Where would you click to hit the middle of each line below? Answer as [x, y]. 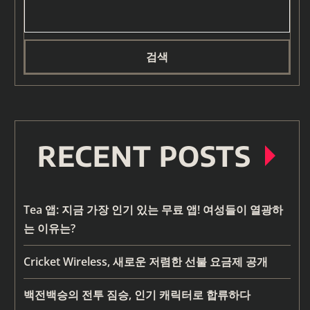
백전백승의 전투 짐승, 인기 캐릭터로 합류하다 [137, 295]
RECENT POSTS [144, 156]
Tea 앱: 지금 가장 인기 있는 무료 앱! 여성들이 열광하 [153, 210]
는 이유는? [49, 229]
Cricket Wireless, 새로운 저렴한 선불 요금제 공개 [146, 262]
